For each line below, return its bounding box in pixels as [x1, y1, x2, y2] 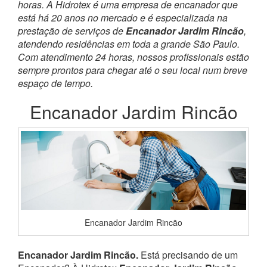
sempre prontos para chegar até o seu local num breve [18, 63, 247, 77]
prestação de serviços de [18, 24, 126, 38]
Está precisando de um [141, 247, 238, 262]
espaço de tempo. [18, 76, 95, 90]
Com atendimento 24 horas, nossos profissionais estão [18, 50, 249, 64]
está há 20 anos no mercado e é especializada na [18, 11, 228, 24]
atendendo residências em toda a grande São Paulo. [18, 37, 240, 51]
